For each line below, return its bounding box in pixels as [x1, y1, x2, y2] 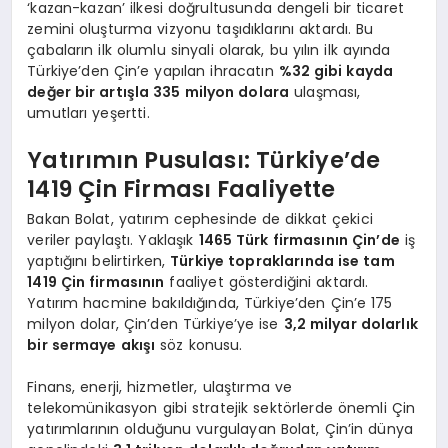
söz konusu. [155, 334, 243, 355]
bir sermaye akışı [27, 334, 156, 355]
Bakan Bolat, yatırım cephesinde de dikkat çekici [27, 208, 373, 229]
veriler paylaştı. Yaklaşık [27, 229, 199, 250]
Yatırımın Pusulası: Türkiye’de [27, 144, 381, 177]
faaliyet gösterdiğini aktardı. [164, 271, 369, 292]
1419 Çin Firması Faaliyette [27, 173, 336, 206]
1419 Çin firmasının [27, 271, 165, 292]
